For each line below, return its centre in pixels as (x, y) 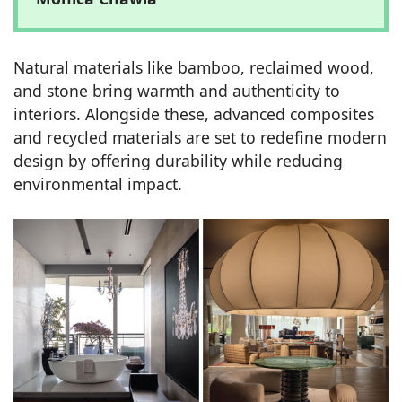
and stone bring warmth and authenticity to (177, 90)
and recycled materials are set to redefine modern (200, 137)
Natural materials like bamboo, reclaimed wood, (194, 67)
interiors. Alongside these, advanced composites (194, 114)
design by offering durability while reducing (178, 160)
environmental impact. (98, 184)
